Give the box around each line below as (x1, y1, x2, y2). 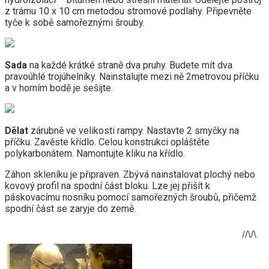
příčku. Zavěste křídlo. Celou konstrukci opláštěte (5, 136, 210, 148)
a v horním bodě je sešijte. (5, 82, 113, 94)
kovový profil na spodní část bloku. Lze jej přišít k (5, 180, 210, 192)
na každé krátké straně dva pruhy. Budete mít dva (27, 59, 232, 71)
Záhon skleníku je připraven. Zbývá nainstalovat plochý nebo (5, 169, 255, 181)
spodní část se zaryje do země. (5, 203, 136, 215)
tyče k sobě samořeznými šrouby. (5, 17, 145, 29)
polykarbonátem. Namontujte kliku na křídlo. (5, 148, 185, 160)
